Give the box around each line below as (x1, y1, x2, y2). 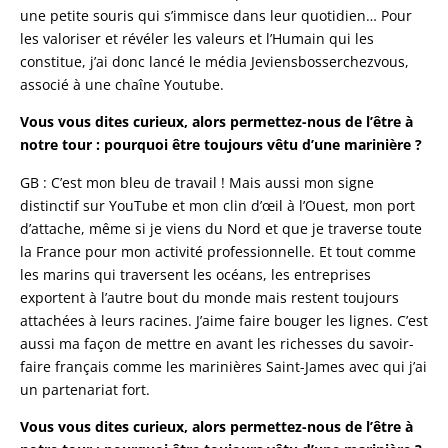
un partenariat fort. (20, 379, 150, 399)
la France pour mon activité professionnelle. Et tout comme (20, 241, 416, 261)
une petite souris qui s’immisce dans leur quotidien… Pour (20, 5, 412, 25)
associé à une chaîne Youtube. (20, 74, 224, 94)
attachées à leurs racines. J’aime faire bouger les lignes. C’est (20, 310, 428, 330)
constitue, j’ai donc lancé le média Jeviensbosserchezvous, (20, 51, 409, 71)
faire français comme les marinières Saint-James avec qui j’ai (20, 356, 427, 376)
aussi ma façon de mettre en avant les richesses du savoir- (20, 333, 414, 353)
